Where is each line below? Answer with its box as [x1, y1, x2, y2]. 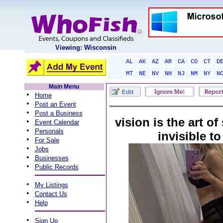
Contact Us [34, 190, 67, 198]
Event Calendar [34, 118, 79, 126]
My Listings [34, 181, 68, 189]
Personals [34, 127, 64, 135]
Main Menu [49, 83, 79, 90]
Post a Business [34, 110, 83, 117]
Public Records [34, 163, 79, 171]
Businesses [34, 154, 69, 162]
